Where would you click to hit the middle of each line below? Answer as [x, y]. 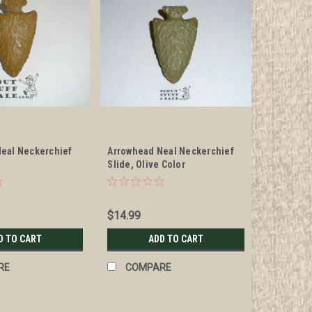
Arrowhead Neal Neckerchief [171, 151]
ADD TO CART [176, 239]
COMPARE [149, 268]
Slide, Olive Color [146, 165]
